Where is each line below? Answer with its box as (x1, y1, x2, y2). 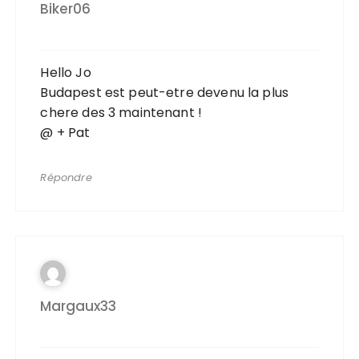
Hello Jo (40, 63, 91, 83)
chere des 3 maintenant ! (40, 103, 203, 123)
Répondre (40, 170, 92, 186)
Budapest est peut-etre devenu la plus (40, 83, 289, 103)
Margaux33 (40, 296, 117, 317)
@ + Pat (40, 123, 91, 143)
